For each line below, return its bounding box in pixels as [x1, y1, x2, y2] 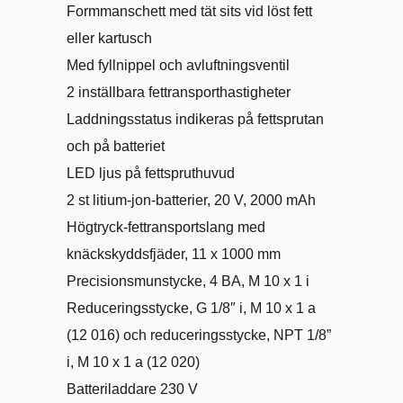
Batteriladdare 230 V [67, 381, 198, 397]
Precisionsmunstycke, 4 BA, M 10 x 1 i [67, 273, 309, 289]
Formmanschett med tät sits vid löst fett [67, 4, 312, 19]
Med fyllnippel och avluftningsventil [67, 58, 290, 73]
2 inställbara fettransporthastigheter [67, 85, 291, 100]
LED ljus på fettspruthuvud [67, 166, 235, 181]
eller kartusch [67, 31, 152, 46]
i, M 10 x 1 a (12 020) [67, 354, 200, 370]
